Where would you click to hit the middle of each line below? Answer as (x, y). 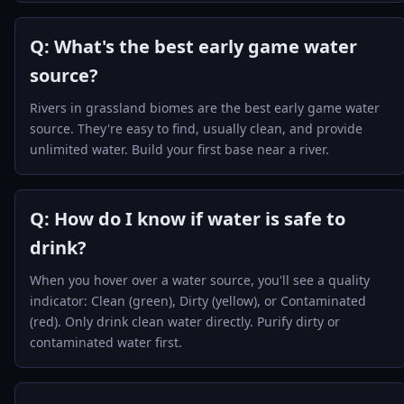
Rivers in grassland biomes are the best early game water (205, 108)
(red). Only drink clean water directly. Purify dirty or (185, 321)
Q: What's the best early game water (193, 46)
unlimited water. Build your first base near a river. (179, 149)
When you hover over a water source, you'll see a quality (200, 280)
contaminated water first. (106, 342)
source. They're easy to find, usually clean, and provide (196, 129)
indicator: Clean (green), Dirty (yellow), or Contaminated (198, 301)
